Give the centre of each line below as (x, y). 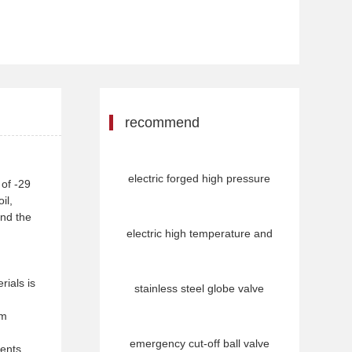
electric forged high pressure (200, 178)
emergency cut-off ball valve (199, 343)
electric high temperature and (199, 233)
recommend (162, 123)
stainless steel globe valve (200, 288)
